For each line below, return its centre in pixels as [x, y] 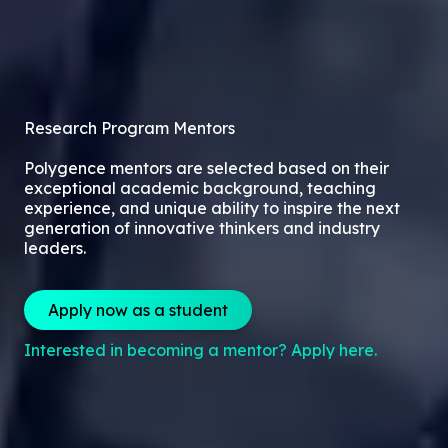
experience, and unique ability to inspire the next [212, 207]
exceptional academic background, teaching [200, 187]
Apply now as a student [138, 309]
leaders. [55, 247]
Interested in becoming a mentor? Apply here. [200, 349]
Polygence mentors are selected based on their [206, 167]
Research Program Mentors [129, 127]
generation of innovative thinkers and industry [202, 227]
